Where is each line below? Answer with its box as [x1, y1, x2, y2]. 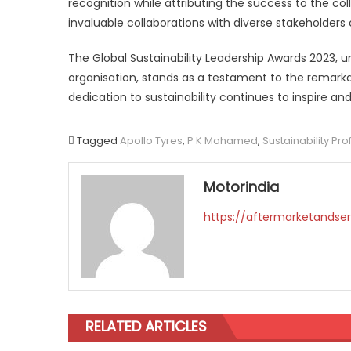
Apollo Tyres [120, 132, 183, 148]
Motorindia [204, 176, 280, 197]
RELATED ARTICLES [85, 316, 207, 336]
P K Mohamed [187, 132, 258, 148]
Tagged [77, 132, 120, 148]
